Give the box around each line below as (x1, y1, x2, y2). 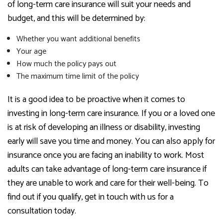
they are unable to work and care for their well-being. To (7, 175, 209, 191)
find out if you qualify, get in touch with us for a (7, 189, 174, 205)
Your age (16, 44, 46, 58)
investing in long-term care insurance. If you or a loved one (7, 106, 215, 121)
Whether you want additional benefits (16, 32, 140, 46)
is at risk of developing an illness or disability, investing (7, 119, 200, 135)
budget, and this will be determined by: (7, 10, 145, 26)
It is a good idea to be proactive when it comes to (7, 92, 185, 107)
